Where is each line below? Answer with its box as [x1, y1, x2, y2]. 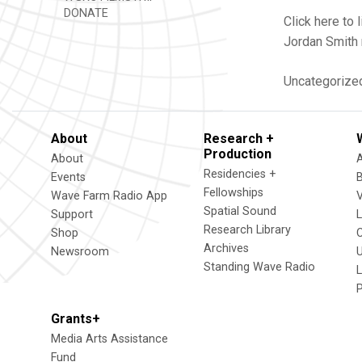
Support [51, 208, 93, 221]
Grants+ [51, 311, 100, 326]
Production [204, 146, 271, 162]
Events [51, 170, 86, 184]
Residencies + [204, 167, 276, 181]
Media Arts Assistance [51, 332, 168, 346]
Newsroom [51, 245, 109, 259]
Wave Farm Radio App [51, 189, 167, 203]
